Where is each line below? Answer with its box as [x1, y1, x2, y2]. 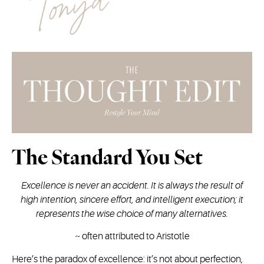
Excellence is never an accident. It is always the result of [21, 180, 243, 191]
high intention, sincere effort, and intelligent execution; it [21, 194, 243, 205]
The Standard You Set [12, 144, 203, 170]
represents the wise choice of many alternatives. [36, 209, 228, 219]
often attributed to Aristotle [81, 231, 190, 242]
